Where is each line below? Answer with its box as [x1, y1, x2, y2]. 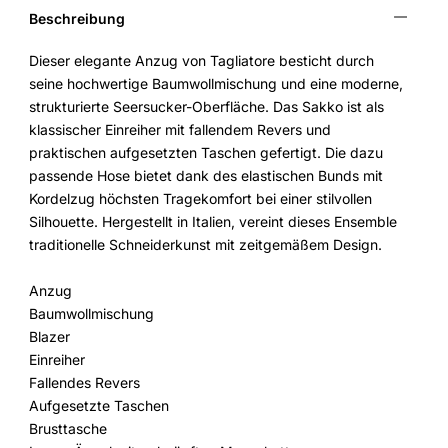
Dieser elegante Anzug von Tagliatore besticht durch [29, 52, 375, 69]
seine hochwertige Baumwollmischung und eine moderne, [29, 75, 404, 92]
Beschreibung [29, 10, 126, 27]
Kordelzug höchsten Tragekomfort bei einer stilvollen [29, 190, 373, 207]
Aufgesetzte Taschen [29, 397, 170, 414]
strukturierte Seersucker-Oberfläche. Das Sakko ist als [29, 98, 385, 115]
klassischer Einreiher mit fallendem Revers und [29, 121, 332, 138]
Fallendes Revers [29, 374, 141, 391]
